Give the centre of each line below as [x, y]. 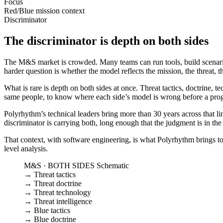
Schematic [113, 165]
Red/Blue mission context [44, 10]
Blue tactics [51, 210]
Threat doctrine [57, 183]
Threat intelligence [62, 201]
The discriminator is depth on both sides [106, 41]
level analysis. [26, 148]
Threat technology [61, 192]
